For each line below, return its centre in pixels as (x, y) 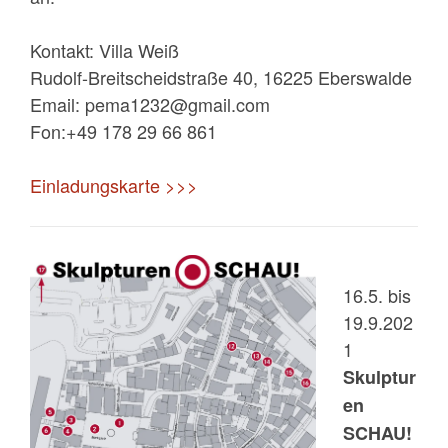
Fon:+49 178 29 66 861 (123, 130)
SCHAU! (377, 432)
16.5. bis (377, 294)
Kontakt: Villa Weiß (104, 49)
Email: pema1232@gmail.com (150, 103)
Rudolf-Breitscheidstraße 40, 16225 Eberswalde (221, 76)
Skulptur (379, 376)
